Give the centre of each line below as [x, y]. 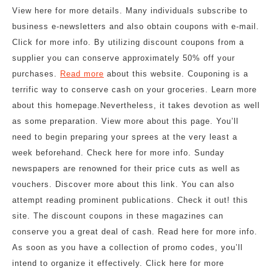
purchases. [36, 74]
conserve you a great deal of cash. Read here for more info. [135, 232]
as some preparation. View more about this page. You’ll [125, 121]
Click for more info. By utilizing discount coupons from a [128, 42]
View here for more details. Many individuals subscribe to [130, 11]
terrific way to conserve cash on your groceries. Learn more [134, 90]
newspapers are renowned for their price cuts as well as [126, 168]
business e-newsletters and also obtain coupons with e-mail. [136, 26]
